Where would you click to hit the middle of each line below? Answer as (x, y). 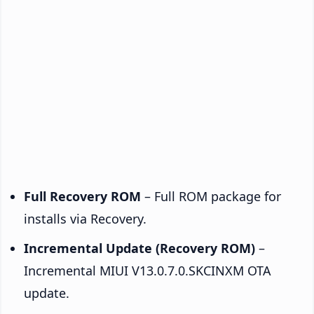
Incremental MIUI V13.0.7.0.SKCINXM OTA (148, 270)
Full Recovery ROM (82, 196)
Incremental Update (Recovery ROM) (139, 248)
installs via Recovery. (85, 218)
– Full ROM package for (211, 196)
